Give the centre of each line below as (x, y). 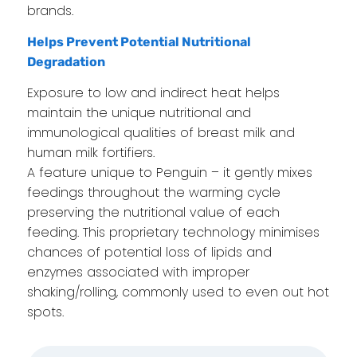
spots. (45, 312)
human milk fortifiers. (90, 152)
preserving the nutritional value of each (153, 212)
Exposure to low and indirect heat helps (153, 92)
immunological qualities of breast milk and (161, 132)
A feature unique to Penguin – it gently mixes (169, 172)
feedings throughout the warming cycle (153, 192)
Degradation (66, 61)
